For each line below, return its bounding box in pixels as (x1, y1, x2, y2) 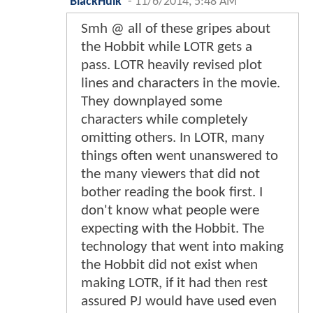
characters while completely (81, 112, 248, 127)
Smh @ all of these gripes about (81, 21, 270, 36)
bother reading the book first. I (81, 184, 263, 200)
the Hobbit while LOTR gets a (81, 39, 252, 54)
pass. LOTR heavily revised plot (81, 57, 262, 73)
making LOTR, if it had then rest (81, 275, 268, 291)
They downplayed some (81, 94, 222, 109)
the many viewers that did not (81, 166, 260, 182)
